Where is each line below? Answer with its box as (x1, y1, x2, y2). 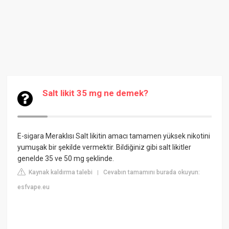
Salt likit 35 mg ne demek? (42, 88, 149, 98)
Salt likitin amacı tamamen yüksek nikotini (74, 132, 211, 140)
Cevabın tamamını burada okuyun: (103, 169, 200, 176)
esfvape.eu (17, 184, 50, 191)
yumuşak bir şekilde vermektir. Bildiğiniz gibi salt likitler (17, 143, 192, 151)
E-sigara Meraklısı (17, 132, 75, 140)
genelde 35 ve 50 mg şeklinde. (17, 154, 114, 163)
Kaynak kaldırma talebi (27, 169, 93, 176)
